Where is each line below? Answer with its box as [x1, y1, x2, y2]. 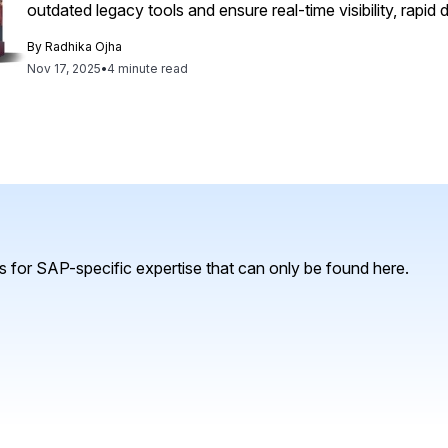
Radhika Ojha [45, 39, 123, 54]
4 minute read [107, 61, 189, 76]
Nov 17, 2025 [27, 61, 102, 76]
